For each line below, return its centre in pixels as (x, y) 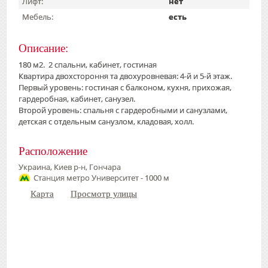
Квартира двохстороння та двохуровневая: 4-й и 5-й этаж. (125, 76)
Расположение (53, 151)
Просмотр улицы (103, 194)
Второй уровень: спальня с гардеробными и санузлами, (123, 110)
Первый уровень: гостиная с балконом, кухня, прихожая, (125, 87)
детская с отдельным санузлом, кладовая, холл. (106, 121)
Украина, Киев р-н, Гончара (70, 167)
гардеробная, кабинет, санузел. (77, 98)
